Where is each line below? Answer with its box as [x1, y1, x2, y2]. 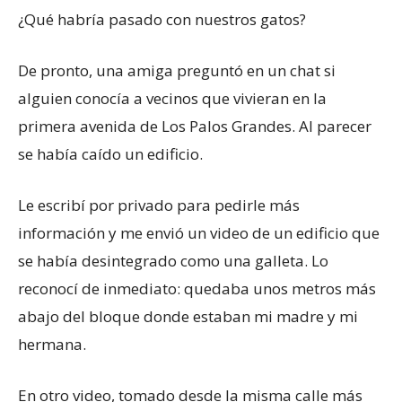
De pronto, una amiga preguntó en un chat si [18, 59, 336, 81]
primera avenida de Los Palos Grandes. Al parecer [18, 115, 371, 136]
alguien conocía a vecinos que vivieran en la [18, 87, 327, 109]
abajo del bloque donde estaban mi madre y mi [18, 305, 358, 327]
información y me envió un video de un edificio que [18, 222, 380, 243]
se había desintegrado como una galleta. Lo [18, 249, 328, 271]
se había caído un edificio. [18, 143, 203, 164]
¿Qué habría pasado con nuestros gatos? [18, 8, 306, 30]
